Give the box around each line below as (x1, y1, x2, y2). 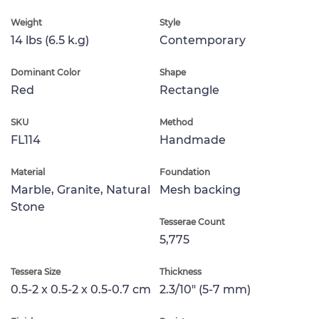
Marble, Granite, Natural (11, 182, 150, 197)
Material (11, 166, 45, 177)
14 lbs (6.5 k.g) (11, 33, 89, 47)
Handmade (159, 132, 226, 147)
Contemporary (159, 33, 246, 47)
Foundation (159, 166, 210, 177)
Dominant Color (11, 66, 80, 78)
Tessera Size (11, 266, 61, 277)
